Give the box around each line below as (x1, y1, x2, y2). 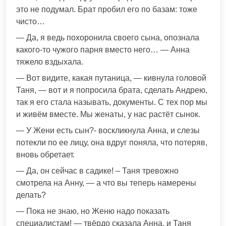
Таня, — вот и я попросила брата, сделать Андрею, (16, 86, 207, 95)
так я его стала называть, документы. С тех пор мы (16, 98, 207, 107)
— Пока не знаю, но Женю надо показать (16, 207, 169, 216)
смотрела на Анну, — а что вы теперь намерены (16, 179, 196, 188)
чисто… (16, 17, 45, 26)
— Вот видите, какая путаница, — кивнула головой (16, 74, 206, 83)
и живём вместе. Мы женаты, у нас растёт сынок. (16, 110, 200, 119)
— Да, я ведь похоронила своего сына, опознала (16, 33, 199, 42)
